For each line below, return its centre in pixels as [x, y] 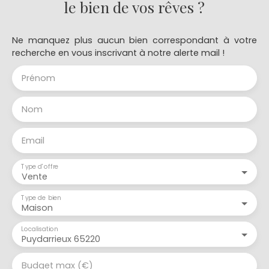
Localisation [40, 228]
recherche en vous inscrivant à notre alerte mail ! [118, 53]
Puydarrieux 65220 [61, 239]
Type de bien [41, 197]
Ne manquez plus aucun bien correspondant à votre [134, 40]
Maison [37, 207]
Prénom [38, 78]
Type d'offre [40, 166]
